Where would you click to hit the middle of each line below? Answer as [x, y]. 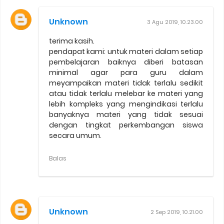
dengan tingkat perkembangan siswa [126, 125]
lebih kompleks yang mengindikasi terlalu [126, 104]
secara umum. [75, 135]
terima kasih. [72, 41]
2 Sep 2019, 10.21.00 [177, 212]
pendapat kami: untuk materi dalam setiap [126, 51]
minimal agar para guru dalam [126, 72]
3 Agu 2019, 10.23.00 [175, 22]
